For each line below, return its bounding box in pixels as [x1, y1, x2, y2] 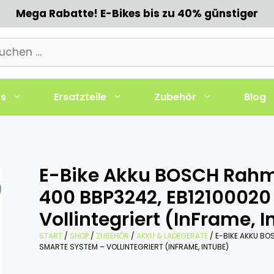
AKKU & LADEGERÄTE [136, 230, 208, 241]
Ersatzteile [54, 89, 106, 104]
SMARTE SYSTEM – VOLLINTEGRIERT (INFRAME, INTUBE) [39, 241, 229, 252]
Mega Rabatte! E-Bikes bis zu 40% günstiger [16, 6, 258, 21]
